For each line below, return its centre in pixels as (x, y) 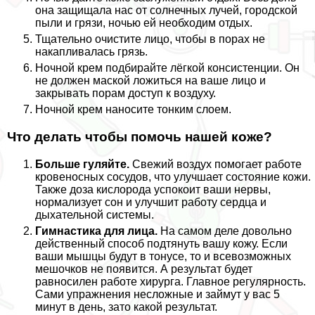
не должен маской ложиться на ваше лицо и (150, 81)
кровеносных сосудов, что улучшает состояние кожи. (173, 176)
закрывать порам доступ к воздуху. (126, 94)
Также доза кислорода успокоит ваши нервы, (153, 189)
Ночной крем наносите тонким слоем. (133, 110)
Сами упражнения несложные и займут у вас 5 (157, 294)
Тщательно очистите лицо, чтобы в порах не (150, 39)
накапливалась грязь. (91, 52)
